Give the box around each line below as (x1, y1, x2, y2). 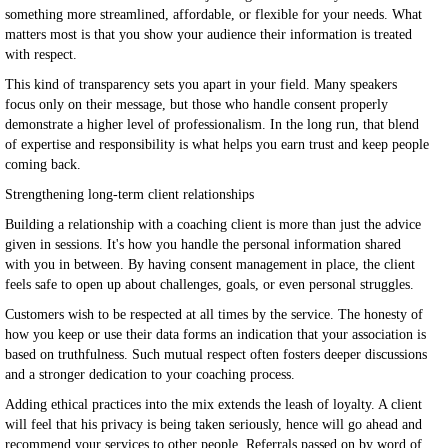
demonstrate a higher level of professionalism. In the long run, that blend (5, 117, 419, 132)
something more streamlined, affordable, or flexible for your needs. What (5, 7, 422, 22)
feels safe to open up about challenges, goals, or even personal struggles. (5, 277, 414, 292)
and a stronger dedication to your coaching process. (5, 367, 295, 382)
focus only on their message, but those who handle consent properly (5, 97, 388, 112)
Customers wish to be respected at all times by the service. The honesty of (5, 307, 423, 322)
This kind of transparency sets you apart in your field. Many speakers (5, 77, 397, 92)
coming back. (5, 157, 81, 172)
